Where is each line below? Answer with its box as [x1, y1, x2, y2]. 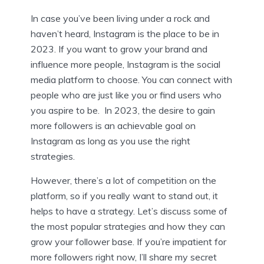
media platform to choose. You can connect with [31, 74, 232, 86]
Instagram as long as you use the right [31, 135, 190, 147]
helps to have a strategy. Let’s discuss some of [31, 205, 227, 217]
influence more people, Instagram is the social [31, 58, 220, 71]
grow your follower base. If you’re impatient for [31, 236, 226, 248]
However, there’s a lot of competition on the [31, 174, 216, 187]
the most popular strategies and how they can [31, 220, 225, 233]
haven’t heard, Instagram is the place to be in [31, 28, 219, 40]
